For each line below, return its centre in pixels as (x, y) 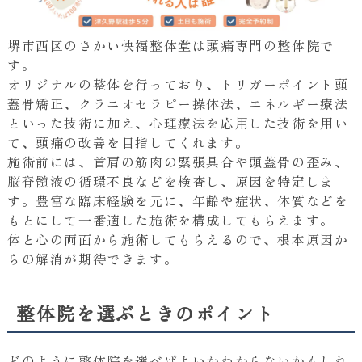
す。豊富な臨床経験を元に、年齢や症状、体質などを (178, 201)
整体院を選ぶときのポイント (146, 313)
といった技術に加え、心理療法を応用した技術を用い (178, 123)
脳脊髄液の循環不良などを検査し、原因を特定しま (170, 181)
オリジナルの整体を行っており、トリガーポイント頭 (178, 84)
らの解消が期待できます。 (93, 259)
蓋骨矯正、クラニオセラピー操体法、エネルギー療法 (178, 104)
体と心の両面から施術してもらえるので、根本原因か (178, 240)
